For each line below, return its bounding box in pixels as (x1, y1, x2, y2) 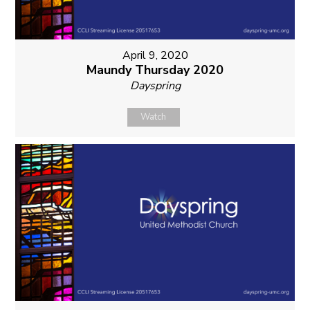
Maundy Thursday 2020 (86, 62, 224, 79)
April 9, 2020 (122, 48, 188, 64)
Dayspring (129, 78, 181, 94)
